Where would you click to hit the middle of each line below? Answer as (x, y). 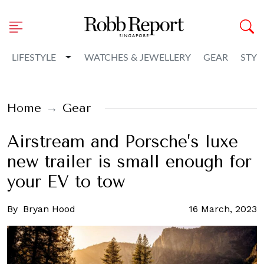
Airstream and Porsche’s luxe (123, 142)
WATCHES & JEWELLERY (137, 58)
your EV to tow (66, 182)
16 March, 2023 (223, 209)
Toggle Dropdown (104, 57)
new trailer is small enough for (129, 162)
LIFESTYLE (34, 58)
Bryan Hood (49, 209)
